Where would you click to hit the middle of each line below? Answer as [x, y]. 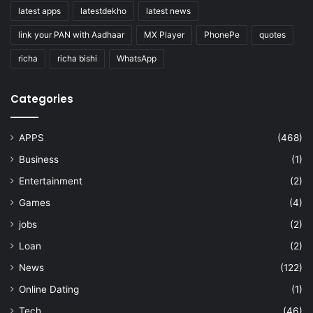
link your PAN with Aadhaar [71, 35]
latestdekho [103, 11]
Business [39, 160]
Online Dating [49, 290]
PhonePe [222, 35]
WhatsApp [137, 59]
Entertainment [51, 181]
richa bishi [77, 59]
